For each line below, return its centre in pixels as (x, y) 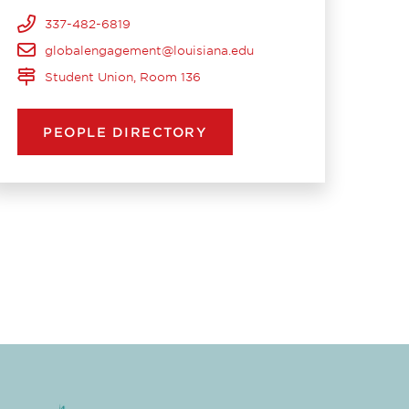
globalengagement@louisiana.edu (150, 50)
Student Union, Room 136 (123, 77)
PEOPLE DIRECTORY (126, 132)
